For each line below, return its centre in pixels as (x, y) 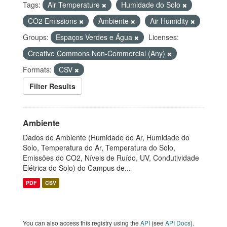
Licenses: (164, 37)
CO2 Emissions (53, 21)
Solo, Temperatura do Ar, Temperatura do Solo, (99, 147)
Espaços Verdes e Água (95, 37)
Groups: (36, 37)
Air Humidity (170, 21)
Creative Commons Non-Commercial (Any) (98, 53)
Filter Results (52, 86)
